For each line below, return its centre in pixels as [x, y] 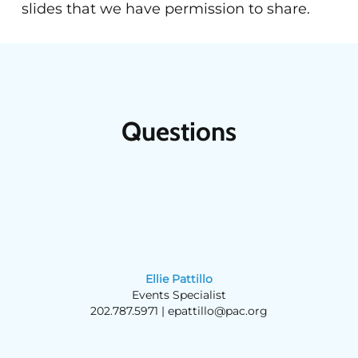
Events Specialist [179, 294]
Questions [179, 131]
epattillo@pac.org [217, 310]
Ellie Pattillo [179, 278]
